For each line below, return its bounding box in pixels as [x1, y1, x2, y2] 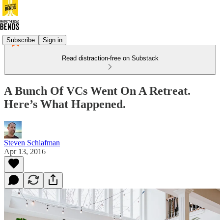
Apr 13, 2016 [4, 147, 46, 156]
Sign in [43, 36, 62, 44]
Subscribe [6, 36, 35, 44]
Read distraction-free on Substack [61, 55, 159, 62]
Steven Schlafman [4, 138, 60, 147]
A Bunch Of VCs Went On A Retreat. [4, 84, 191, 97]
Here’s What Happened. [4, 97, 126, 110]
